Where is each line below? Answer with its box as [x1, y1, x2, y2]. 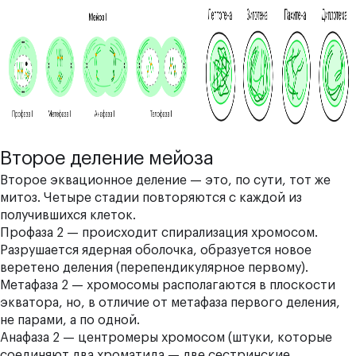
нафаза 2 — [9, 331, 78, 345]
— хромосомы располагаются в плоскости [68, 279, 335, 292]
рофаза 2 [10, 226, 64, 240]
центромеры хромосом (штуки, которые [78, 331, 332, 345]
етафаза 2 [10, 279, 68, 292]
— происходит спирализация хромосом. [64, 226, 318, 240]
